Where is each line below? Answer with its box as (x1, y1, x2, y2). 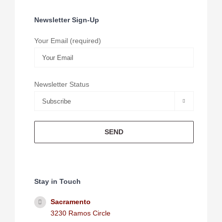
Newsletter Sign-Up (34, 15, 99, 24)
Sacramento (51, 198, 91, 206)
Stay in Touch (34, 177, 81, 186)
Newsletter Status (34, 80, 89, 89)
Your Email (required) (34, 37, 101, 45)
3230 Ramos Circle (51, 209, 111, 218)
